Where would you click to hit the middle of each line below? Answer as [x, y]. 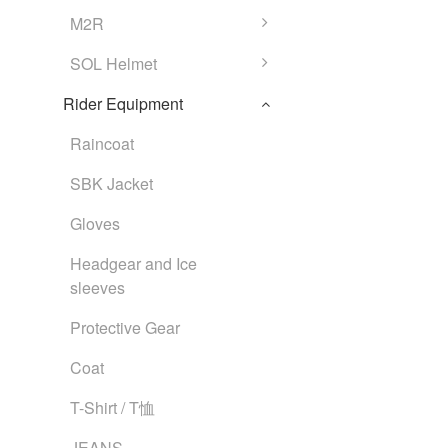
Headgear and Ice [133, 263]
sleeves [97, 287]
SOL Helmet [113, 63]
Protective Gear [125, 327]
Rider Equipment [123, 103]
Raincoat [102, 143]
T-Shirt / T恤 [112, 407]
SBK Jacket [111, 183]
